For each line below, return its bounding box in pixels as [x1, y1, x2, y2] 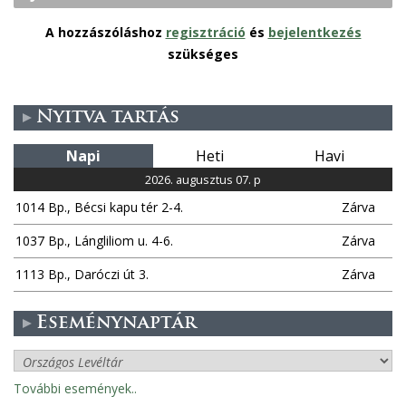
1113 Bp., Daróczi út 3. [15, 266, 149, 284]
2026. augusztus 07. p [145, 171, 261, 188]
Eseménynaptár [36, 314, 197, 333]
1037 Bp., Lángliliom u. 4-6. [15, 232, 173, 250]
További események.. [14, 380, 137, 398]
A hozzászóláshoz [44, 24, 166, 42]
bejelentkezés [267, 24, 362, 42]
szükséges [168, 45, 238, 63]
